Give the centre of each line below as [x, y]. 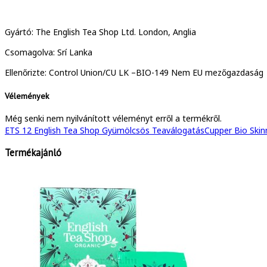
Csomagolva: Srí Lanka [49, 52]
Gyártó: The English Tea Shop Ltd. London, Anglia [100, 32]
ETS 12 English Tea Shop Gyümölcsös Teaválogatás [105, 131]
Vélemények [27, 96]
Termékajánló [33, 152]
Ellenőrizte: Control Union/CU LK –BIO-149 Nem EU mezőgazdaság [134, 72]
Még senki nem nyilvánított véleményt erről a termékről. [113, 119]
